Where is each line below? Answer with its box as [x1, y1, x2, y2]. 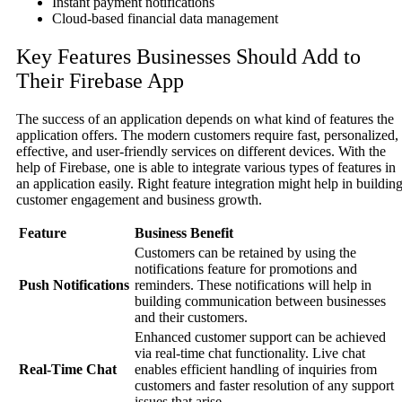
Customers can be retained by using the [135, 245, 356, 261]
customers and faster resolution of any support [135, 378, 394, 394]
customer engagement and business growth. [16, 192, 262, 208]
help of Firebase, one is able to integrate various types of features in [16, 160, 396, 176]
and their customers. [135, 310, 248, 326]
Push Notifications [19, 277, 129, 293]
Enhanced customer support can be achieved [135, 329, 386, 345]
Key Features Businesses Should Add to [16, 45, 361, 69]
